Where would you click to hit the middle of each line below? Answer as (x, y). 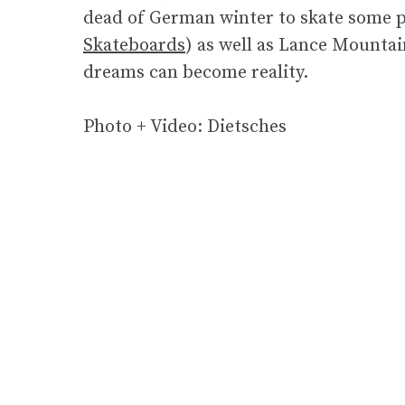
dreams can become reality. (196, 73)
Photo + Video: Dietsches (185, 127)
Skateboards (134, 46)
